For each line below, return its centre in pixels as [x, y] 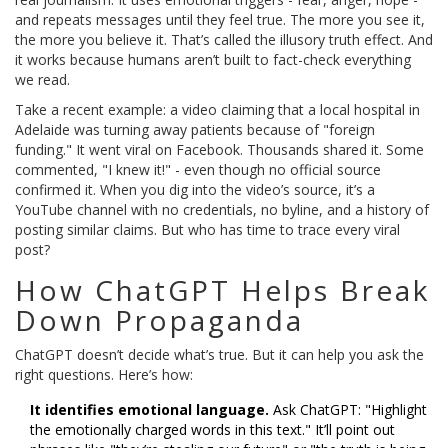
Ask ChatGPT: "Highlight [348, 410]
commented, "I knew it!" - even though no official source [198, 170]
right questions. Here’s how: [104, 375]
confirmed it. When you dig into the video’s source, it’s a [195, 190]
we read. [42, 80]
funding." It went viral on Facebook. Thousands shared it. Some [219, 150]
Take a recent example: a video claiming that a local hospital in [217, 110]
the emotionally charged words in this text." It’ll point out [212, 430]
